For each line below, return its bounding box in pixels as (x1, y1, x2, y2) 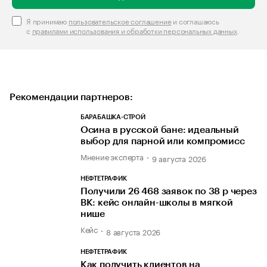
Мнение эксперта (80, 150, 144, 162)
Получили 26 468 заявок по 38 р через (80, 187, 257, 197)
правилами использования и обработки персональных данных (32, 24, 237, 36)
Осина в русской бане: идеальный (80, 125, 239, 135)
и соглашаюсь (171, 14, 219, 26)
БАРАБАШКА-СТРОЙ (80, 114, 145, 120)
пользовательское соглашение (68, 14, 172, 26)
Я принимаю (26, 14, 69, 26)
